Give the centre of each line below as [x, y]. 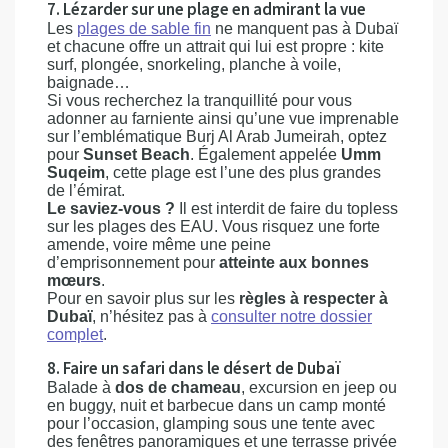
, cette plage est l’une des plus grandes [243, 173]
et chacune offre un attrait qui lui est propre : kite [215, 47]
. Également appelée [265, 155]
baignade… [88, 83]
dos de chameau [178, 388]
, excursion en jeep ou [319, 388]
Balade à [81, 388]
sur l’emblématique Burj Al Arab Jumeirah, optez [217, 137]
